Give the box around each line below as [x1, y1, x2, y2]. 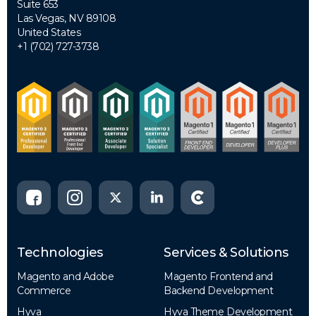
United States [17, 26, 81, 39]
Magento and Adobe [17, 269, 114, 283]
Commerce [17, 284, 71, 297]
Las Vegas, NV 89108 [17, 12, 116, 25]
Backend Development [164, 284, 274, 297]
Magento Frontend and [164, 269, 274, 283]
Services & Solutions [164, 244, 288, 260]
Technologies [17, 244, 103, 260]
